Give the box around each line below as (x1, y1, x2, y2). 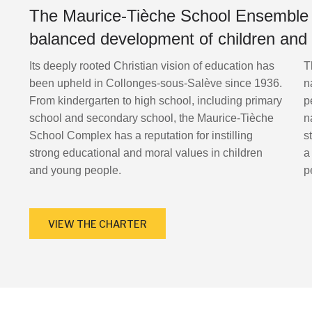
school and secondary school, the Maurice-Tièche (29, 111, 274, 124)
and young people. (29, 164, 122, 176)
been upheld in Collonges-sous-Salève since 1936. (29, 77, 283, 89)
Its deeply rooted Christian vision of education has (29, 59, 275, 72)
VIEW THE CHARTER (48, 217, 148, 230)
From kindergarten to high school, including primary (29, 94, 283, 107)
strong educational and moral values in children (29, 146, 263, 159)
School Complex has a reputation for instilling (29, 129, 253, 141)
